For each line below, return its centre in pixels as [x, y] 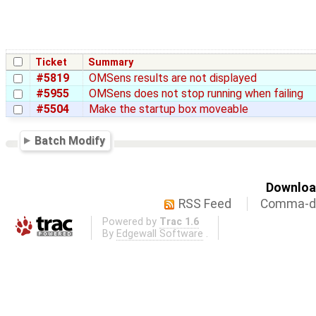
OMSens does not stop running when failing [196, 93]
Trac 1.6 [179, 221]
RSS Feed [205, 203]
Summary [111, 62]
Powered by [130, 221]
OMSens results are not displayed [173, 78]
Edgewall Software [159, 233]
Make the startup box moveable [169, 109]
